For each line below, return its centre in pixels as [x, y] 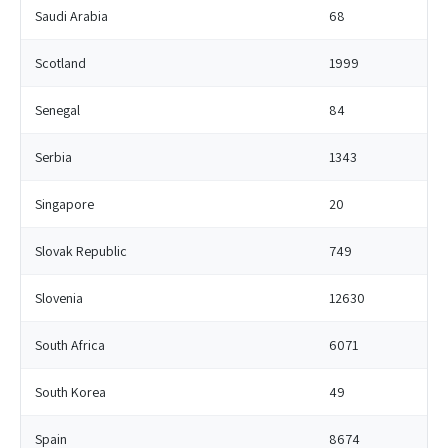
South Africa [70, 345]
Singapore [64, 204]
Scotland [60, 63]
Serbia [53, 157]
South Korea [70, 392]
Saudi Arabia [71, 16]
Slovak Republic [81, 251]
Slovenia [59, 298]
